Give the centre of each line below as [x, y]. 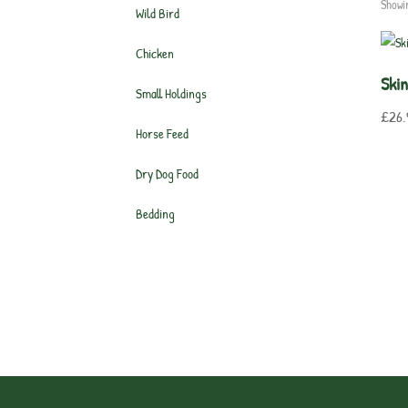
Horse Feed [163, 134]
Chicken [155, 54]
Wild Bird [158, 14]
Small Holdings [172, 94]
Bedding [156, 214]
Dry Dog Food [168, 174]
